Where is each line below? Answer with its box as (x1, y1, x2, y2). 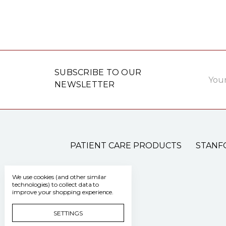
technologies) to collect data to (12, 181, 99, 188)
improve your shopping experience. (12, 188, 114, 196)
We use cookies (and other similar (12, 173, 107, 181)
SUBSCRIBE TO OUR (54, 68, 141, 78)
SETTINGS (53, 209, 83, 217)
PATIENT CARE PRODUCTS (70, 141, 182, 151)
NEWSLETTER (54, 80, 115, 90)
